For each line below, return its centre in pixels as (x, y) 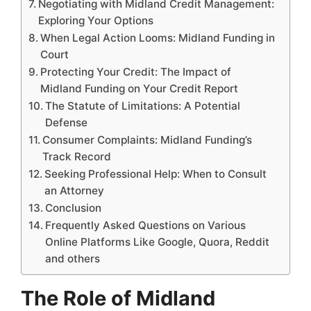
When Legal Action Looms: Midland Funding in (158, 37)
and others (73, 258)
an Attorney (75, 190)
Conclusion (74, 208)
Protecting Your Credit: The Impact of (136, 72)
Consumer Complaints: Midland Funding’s (148, 140)
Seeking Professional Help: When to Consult (156, 174)
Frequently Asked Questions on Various (146, 225)
